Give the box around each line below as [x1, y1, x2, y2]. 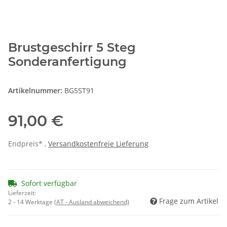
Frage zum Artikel [159, 196, 218, 206]
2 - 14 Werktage [8, 198, 54, 207]
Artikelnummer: [8, 86, 64, 96]
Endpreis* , [8, 139, 48, 149]
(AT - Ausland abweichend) [54, 198, 129, 207]
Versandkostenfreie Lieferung [48, 139, 148, 149]
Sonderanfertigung [8, 54, 127, 69]
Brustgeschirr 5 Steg [8, 40, 136, 55]
